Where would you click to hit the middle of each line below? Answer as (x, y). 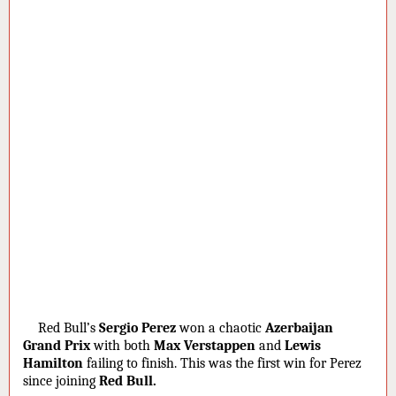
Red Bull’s (69, 327)
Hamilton (53, 363)
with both (122, 345)
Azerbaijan (299, 327)
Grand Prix (57, 345)
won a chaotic (221, 327)
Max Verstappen (205, 345)
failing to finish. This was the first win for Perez (222, 363)
